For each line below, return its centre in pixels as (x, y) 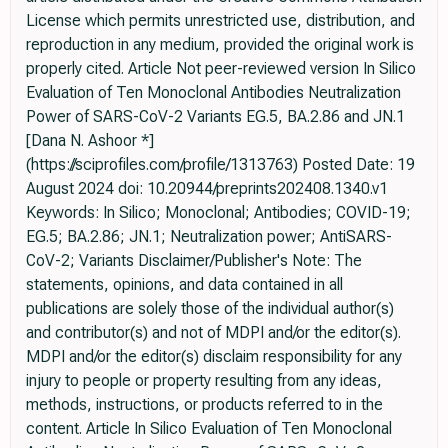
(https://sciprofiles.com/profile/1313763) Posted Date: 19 (220, 164)
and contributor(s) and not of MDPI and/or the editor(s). (213, 332)
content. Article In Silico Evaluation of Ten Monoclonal (209, 428)
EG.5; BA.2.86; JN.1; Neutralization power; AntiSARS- (209, 236)
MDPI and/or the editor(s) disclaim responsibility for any (214, 356)
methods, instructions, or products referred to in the (204, 404)
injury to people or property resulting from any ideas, (204, 380)
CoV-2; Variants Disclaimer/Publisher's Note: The (194, 260)
